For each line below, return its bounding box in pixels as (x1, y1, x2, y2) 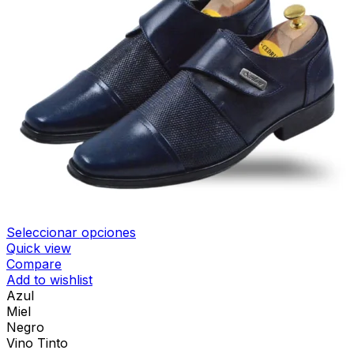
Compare (6, 256, 62, 273)
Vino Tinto (6, 335, 68, 352)
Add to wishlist (6, 272, 92, 288)
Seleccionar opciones (6, 224, 136, 241)
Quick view (6, 240, 71, 257)
